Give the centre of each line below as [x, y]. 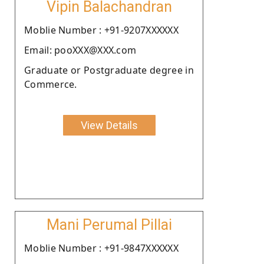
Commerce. [51, 84]
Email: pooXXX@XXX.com [80, 50]
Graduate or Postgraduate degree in [109, 70]
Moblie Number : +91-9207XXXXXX [101, 30]
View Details [109, 125]
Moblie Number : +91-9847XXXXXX [101, 248]
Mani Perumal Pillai [109, 225]
